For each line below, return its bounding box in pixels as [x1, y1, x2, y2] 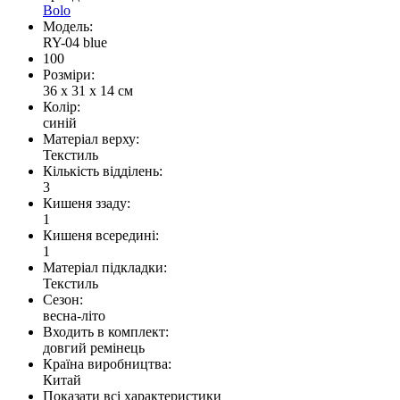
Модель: [43, 19, 93, 35]
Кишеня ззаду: [43, 196, 130, 212]
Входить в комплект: [43, 324, 169, 340]
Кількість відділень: [43, 163, 162, 179]
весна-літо [43, 308, 105, 324]
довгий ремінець [43, 340, 145, 356]
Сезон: [43, 292, 83, 308]
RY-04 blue [43, 35, 107, 51]
